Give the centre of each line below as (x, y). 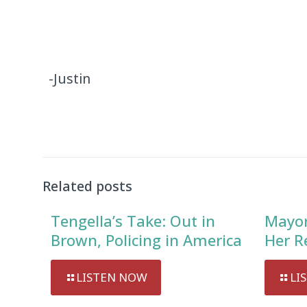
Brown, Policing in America (146, 240)
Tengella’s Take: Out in (133, 221)
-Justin (70, 78)
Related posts (87, 186)
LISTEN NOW (112, 277)
